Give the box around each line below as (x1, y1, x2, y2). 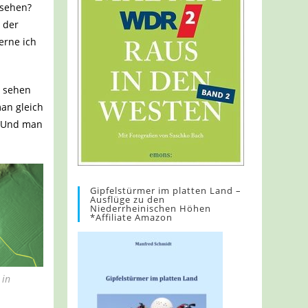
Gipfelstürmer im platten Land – (90, 184, 242, 197)
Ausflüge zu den (90, 193, 166, 206)
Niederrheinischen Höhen (90, 202, 212, 215)
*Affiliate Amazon (90, 211, 173, 224)
